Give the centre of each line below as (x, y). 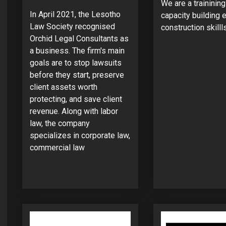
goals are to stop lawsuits (76, 63)
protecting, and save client (76, 99)
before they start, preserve (77, 75)
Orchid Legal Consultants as (79, 38)
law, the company (60, 123)
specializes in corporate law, (80, 135)
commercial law (57, 147)
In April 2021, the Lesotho (75, 14)
